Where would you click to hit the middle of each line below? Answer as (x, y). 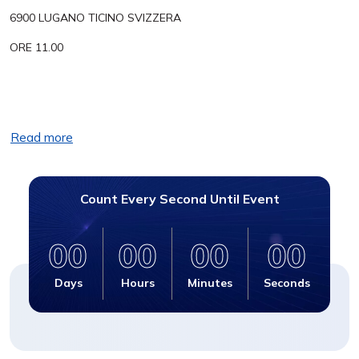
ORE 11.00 (38, 47)
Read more (42, 137)
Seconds (286, 282)
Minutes (210, 282)
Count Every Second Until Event (179, 199)
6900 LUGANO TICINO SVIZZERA (95, 18)
